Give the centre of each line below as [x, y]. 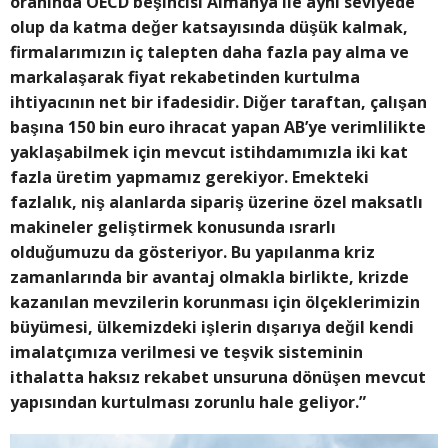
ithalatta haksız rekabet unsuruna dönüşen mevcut [218, 377]
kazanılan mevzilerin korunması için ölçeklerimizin [215, 302]
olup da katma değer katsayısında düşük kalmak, [209, 27]
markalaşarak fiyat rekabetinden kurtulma [185, 77]
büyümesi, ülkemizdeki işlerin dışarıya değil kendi [212, 327]
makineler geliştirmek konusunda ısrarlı [173, 227]
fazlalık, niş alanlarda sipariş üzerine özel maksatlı [216, 202]
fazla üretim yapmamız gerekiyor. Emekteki [189, 177]
